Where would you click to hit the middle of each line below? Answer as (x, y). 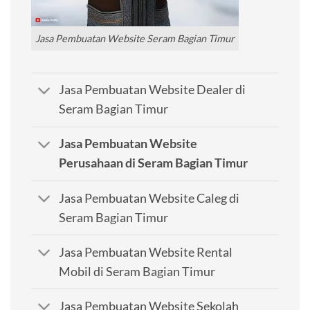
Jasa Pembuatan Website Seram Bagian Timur (135, 39)
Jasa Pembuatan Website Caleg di (149, 198)
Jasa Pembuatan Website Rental (146, 252)
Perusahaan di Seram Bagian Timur (154, 163)
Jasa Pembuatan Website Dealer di (153, 90)
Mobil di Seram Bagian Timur (137, 271)
